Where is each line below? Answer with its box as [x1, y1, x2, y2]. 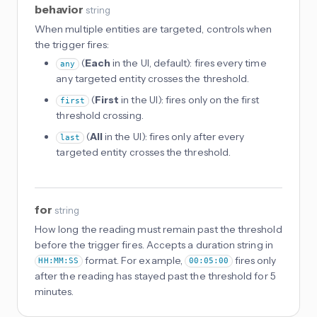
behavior [35, 1, 86, 16]
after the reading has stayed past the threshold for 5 [35, 269, 276, 282]
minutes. [35, 284, 74, 298]
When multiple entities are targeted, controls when [35, 22, 272, 35]
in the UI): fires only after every [102, 129, 245, 143]
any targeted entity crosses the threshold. [56, 71, 250, 85]
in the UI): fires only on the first [119, 93, 259, 106]
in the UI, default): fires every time [110, 56, 267, 69]
